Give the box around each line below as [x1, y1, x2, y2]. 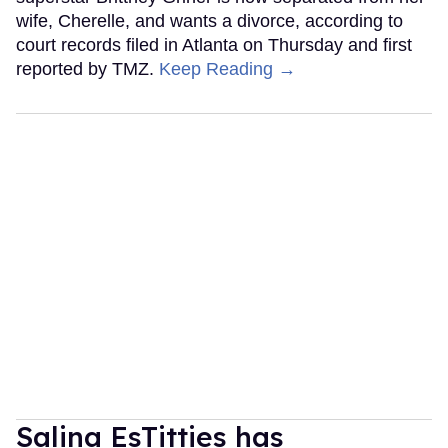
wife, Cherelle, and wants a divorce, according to [16, 10, 403, 31]
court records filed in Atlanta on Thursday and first [16, 34, 412, 55]
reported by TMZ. [16, 58, 159, 79]
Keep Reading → [159, 58, 296, 79]
